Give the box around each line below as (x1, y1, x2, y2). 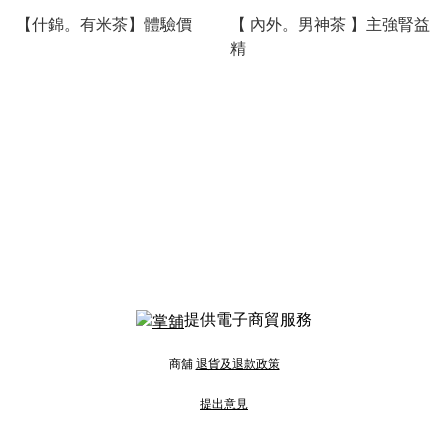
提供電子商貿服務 (184, 311, 312, 328)
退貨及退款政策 (195, 357, 280, 371)
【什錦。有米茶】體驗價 (16, 15, 192, 33)
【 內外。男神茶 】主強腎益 (230, 15, 430, 33)
